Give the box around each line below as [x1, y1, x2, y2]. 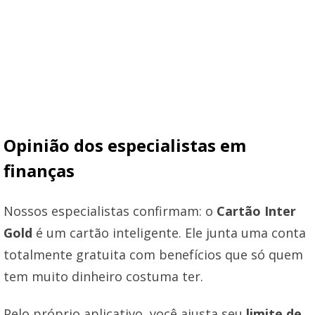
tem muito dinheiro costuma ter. [4, 267, 203, 285]
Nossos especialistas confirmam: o [4, 202, 217, 219]
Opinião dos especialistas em [4, 133, 246, 157]
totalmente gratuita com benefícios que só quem [4, 245, 303, 263]
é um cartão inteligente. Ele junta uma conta [32, 224, 306, 241]
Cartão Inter [217, 202, 296, 219]
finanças [4, 158, 75, 182]
